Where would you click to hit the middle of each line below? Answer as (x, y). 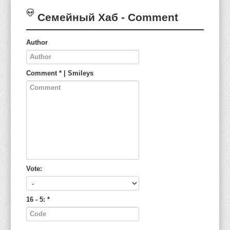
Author (37, 42)
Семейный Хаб (78, 17)
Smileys (81, 73)
